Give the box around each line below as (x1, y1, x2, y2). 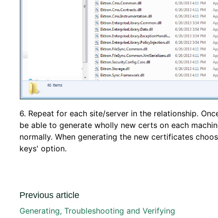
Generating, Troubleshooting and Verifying (19, 206, 175, 216)
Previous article (19, 190, 79, 200)
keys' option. (19, 144, 69, 154)
